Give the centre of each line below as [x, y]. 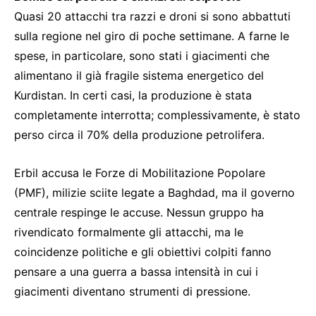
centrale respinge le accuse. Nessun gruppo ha [139, 213]
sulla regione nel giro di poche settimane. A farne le [152, 36]
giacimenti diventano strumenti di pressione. [132, 292]
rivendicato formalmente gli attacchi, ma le [129, 232]
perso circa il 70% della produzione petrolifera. [139, 135]
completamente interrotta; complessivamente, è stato [157, 115]
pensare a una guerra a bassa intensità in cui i [136, 272]
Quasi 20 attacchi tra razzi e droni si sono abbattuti [152, 17]
